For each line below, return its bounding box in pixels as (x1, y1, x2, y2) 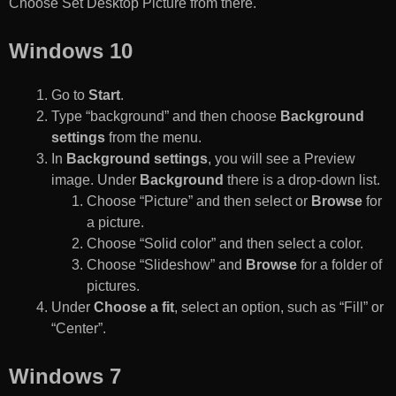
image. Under (51, 172, 140, 188)
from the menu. (105, 130, 202, 146)
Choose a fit (94, 300, 174, 316)
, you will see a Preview (208, 151, 355, 167)
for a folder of (297, 257, 382, 273)
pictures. (87, 278, 140, 294)
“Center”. (51, 321, 106, 337)
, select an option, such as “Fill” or (174, 300, 384, 316)
